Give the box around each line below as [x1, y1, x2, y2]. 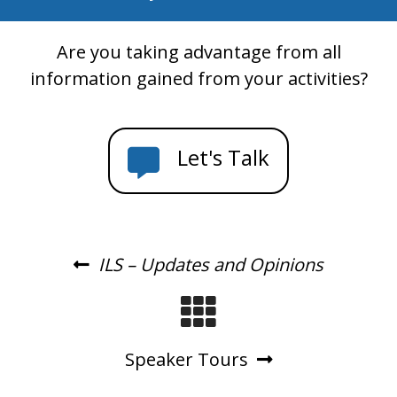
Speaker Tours [124, 347, 248, 372]
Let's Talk [177, 143, 269, 173]
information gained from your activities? [29, 66, 368, 91]
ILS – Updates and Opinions [98, 253, 323, 277]
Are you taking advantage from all [56, 40, 341, 65]
